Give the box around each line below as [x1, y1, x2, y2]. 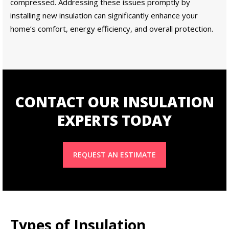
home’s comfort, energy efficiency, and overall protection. [10, 24, 213, 34]
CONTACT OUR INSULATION [15, 92, 214, 112]
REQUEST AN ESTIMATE [73, 150, 156, 160]
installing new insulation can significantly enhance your [10, 10, 198, 21]
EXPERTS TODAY [57, 110, 172, 130]
